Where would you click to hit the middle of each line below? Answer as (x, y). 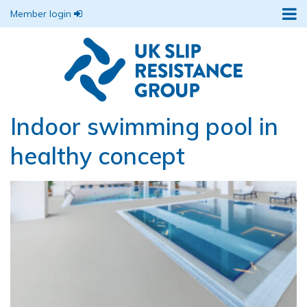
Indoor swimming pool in (144, 126)
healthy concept (98, 156)
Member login (42, 14)
